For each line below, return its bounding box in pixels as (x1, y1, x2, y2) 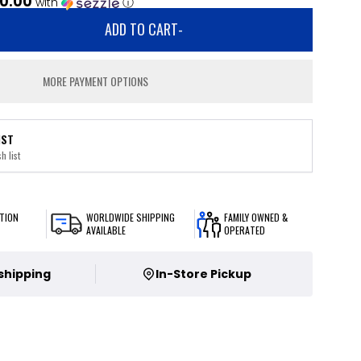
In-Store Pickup (155, 266, 251, 282)
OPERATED (223, 223, 265, 237)
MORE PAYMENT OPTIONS (43, 73, 149, 89)
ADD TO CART (105, 19, 179, 39)
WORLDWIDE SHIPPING (86, 210, 176, 224)
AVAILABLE (86, 223, 127, 237)
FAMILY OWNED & (223, 210, 288, 224)
